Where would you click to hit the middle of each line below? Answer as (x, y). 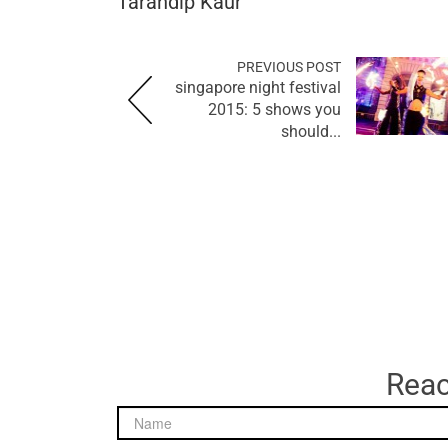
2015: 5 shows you (274, 109)
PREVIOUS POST (289, 66)
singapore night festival (258, 87)
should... (311, 131)
